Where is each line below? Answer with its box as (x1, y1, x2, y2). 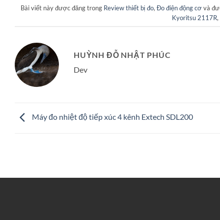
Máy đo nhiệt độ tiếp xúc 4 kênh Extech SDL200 (30, 112, 193, 122)
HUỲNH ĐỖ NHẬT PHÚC (74, 50, 171, 60)
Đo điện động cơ (156, 3, 202, 12)
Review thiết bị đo (103, 3, 154, 12)
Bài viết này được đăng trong (20, 3, 104, 12)
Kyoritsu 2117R (171, 13, 217, 22)
